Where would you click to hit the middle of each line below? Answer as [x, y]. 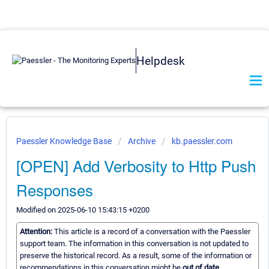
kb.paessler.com [202, 141]
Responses [55, 189]
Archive [142, 141]
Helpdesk [161, 61]
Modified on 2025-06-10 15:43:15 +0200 [83, 210]
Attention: [37, 232]
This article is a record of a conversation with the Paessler [152, 232]
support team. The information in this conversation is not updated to [134, 244]
